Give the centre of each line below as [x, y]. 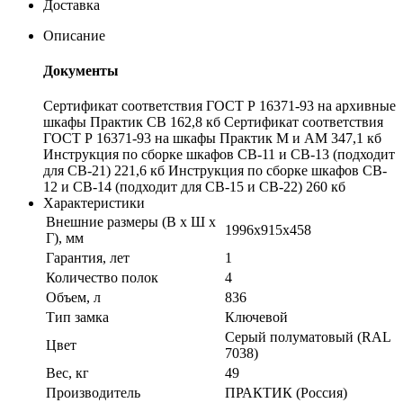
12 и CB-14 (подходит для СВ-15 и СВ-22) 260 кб [194, 187]
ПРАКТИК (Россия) [286, 393]
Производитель [93, 393]
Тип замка [77, 318]
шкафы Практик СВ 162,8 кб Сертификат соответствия [213, 122]
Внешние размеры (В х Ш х [131, 222]
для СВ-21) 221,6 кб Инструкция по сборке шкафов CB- [215, 171]
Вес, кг [67, 373]
